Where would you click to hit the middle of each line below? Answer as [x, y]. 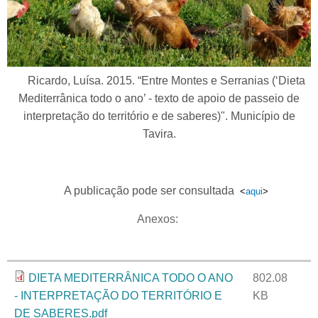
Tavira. [159, 134]
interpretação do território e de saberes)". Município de [159, 116]
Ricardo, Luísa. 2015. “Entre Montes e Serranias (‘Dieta [159, 81]
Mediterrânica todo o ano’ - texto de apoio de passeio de [159, 99]
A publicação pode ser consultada [143, 191]
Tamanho [276, 244]
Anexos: [159, 219]
